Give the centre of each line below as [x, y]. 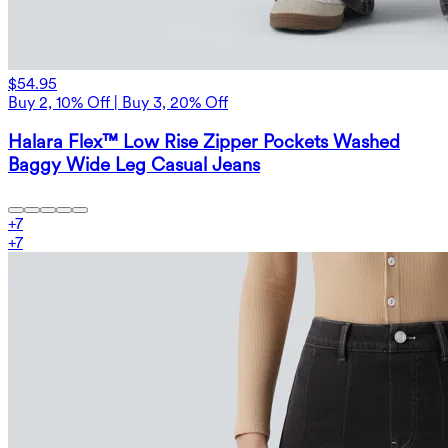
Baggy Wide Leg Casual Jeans [134, 165]
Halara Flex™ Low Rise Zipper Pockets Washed [204, 142]
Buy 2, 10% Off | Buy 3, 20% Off [118, 102]
